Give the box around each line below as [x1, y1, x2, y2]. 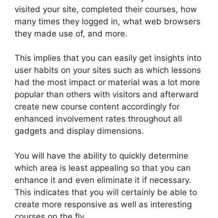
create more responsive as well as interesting [15, 199, 192, 209]
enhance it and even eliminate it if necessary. [15, 175, 191, 185]
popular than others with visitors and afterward [15, 90, 199, 100]
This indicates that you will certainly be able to [15, 187, 197, 197]
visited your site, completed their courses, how [15, 4, 197, 14]
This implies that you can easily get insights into [15, 53, 201, 63]
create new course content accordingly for [15, 102, 180, 112]
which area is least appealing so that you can [15, 163, 191, 173]
